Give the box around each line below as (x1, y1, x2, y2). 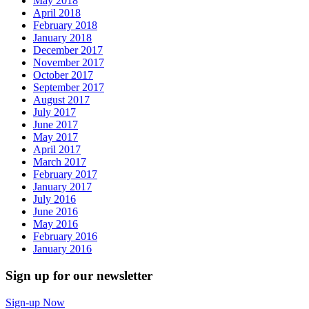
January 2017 (33, 181, 92, 193)
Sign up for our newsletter (6, 268, 152, 283)
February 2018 (33, 19, 97, 32)
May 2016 (33, 218, 78, 230)
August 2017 (33, 94, 90, 106)
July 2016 (33, 193, 76, 206)
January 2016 (33, 243, 92, 255)
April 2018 (33, 7, 81, 19)
